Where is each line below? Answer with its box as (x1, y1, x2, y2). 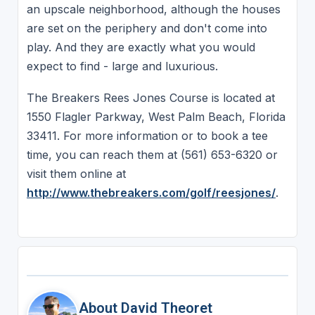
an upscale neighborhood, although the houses (26, 1, 281, 16)
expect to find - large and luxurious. (26, 58, 218, 73)
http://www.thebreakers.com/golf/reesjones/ (26, 186, 276, 200)
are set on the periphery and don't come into (26, 20, 267, 35)
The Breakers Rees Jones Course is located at (26, 91, 275, 105)
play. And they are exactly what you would (26, 39, 255, 54)
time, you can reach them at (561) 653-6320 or (26, 148, 278, 162)
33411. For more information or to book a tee (26, 129, 268, 143)
